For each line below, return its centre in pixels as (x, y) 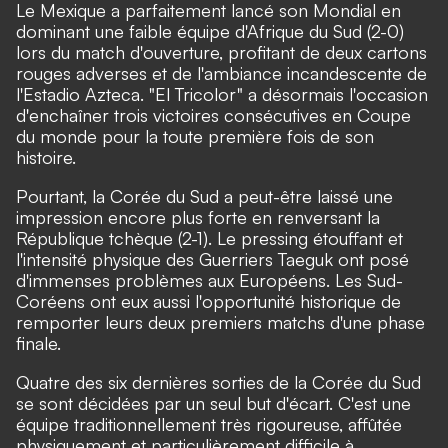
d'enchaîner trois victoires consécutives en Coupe (213, 114)
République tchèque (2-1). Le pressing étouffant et (209, 237)
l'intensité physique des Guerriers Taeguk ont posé (212, 258)
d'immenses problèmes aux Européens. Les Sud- (209, 279)
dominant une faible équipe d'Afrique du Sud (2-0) (210, 30)
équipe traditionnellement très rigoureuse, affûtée (209, 423)
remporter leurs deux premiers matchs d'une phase (220, 321)
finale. (38, 342)
